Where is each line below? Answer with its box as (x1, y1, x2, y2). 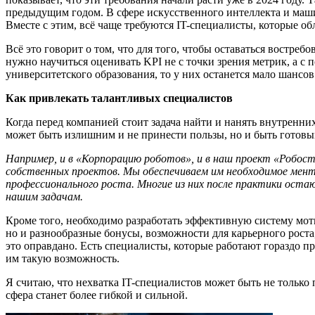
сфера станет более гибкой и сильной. (6, 289, 188, 301)
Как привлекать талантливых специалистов (6, 92, 233, 104)
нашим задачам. (6, 191, 83, 202)
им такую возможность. (6, 252, 122, 264)
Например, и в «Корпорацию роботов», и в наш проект (6, 153, 271, 165)
